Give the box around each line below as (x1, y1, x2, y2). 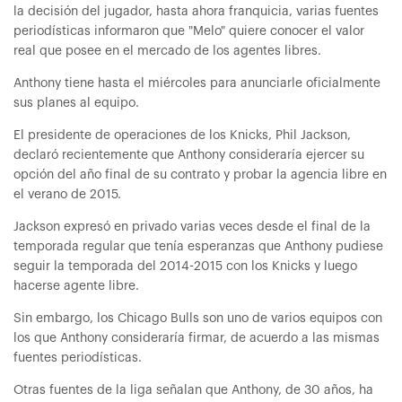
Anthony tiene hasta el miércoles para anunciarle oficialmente (13, 77, 380, 90)
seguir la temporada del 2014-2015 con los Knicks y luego (13, 260, 357, 273)
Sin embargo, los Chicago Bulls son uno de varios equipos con (13, 312, 382, 325)
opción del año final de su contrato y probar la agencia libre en (13, 169, 387, 181)
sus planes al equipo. (13, 97, 139, 109)
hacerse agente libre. (13, 280, 139, 293)
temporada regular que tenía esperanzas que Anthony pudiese (13, 240, 383, 253)
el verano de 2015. (13, 188, 121, 201)
